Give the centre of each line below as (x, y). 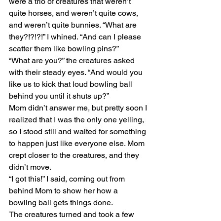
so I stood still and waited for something (78, 131)
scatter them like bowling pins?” (64, 49)
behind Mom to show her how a (64, 191)
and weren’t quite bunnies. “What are (74, 25)
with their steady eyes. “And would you (77, 72)
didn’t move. (30, 167)
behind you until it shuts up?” (59, 96)
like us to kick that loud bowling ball (72, 84)
